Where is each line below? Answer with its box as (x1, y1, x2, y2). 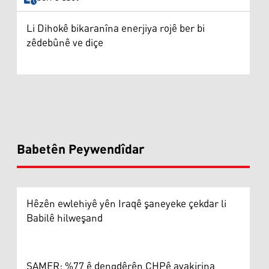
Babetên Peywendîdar (17, 137, 145, 163)
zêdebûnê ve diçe (26, 32, 103, 53)
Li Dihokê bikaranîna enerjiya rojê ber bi (26, 18, 205, 39)
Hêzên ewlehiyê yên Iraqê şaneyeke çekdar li (26, 193, 226, 214)
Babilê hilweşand (26, 208, 103, 229)
